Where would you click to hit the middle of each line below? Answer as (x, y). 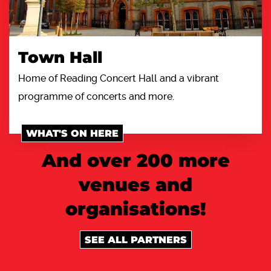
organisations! (135, 209)
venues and (135, 184)
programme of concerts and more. (96, 96)
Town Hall (60, 57)
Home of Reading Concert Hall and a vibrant (119, 78)
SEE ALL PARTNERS (135, 240)
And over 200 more (135, 160)
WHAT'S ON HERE (72, 133)
